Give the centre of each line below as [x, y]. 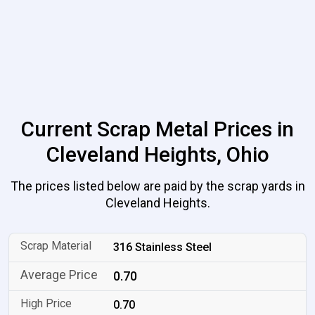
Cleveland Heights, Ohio [157, 154]
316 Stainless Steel [163, 247]
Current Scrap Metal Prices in [157, 129]
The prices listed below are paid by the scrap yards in [157, 186]
